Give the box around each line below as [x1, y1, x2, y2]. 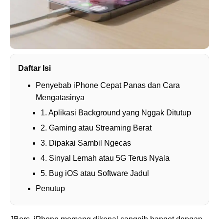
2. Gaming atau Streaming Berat [41, 124, 152, 132]
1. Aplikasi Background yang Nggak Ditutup [41, 109, 191, 117]
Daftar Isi [18, 64, 51, 73]
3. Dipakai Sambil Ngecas [41, 139, 131, 148]
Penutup [36, 184, 65, 193]
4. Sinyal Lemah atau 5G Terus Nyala [41, 154, 170, 163]
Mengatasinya [36, 93, 85, 102]
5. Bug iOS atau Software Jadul [41, 169, 149, 178]
